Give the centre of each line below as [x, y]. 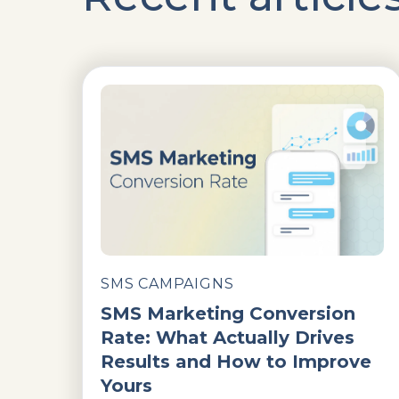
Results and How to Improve [236, 361]
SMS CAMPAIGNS [167, 283]
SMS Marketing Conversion [228, 313]
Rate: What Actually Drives [228, 337]
